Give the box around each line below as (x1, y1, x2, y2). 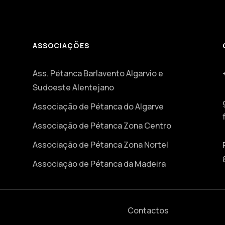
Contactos (127, 204, 169, 216)
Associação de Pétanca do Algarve (32, 101, 164, 112)
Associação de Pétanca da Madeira (32, 158, 166, 169)
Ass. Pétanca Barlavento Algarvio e (32, 68, 163, 79)
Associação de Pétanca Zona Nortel (32, 139, 168, 150)
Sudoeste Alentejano (32, 82, 114, 93)
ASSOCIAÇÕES (32, 41, 89, 50)
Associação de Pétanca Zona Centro (32, 120, 171, 131)
